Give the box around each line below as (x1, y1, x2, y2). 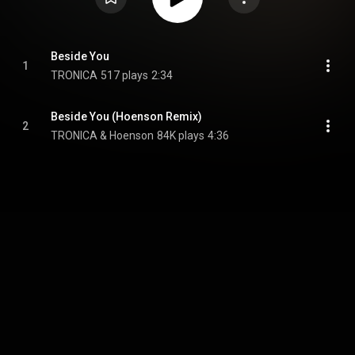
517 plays (101, 69, 148, 82)
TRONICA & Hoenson (51, 129, 154, 142)
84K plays (157, 129, 204, 142)
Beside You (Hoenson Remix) (51, 110, 202, 123)
